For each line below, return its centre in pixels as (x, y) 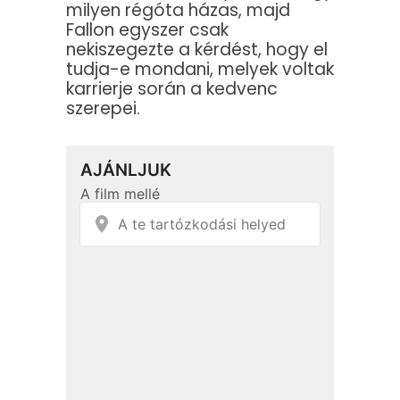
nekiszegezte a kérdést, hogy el (197, 50)
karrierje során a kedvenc (172, 89)
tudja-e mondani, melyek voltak (200, 70)
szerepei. (103, 109)
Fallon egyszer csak (147, 30)
